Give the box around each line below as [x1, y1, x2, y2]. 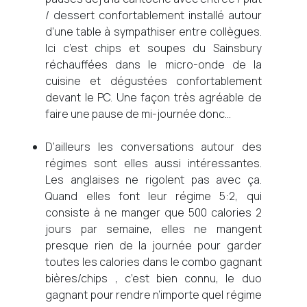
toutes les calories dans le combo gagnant [45, 254, 262, 269]
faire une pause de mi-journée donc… [45, 106, 232, 121]
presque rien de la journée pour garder [45, 238, 262, 253]
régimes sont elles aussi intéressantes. [45, 156, 262, 171]
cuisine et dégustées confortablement [45, 73, 262, 88]
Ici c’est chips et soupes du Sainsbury [45, 40, 262, 56]
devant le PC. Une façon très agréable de [45, 90, 262, 105]
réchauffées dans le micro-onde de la [45, 57, 262, 72]
